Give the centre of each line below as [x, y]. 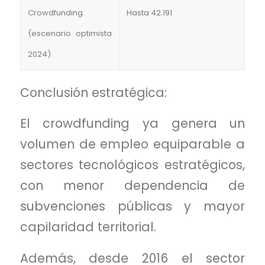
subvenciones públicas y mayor [132, 206]
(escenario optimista [70, 33]
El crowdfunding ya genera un [132, 124]
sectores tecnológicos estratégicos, [132, 165]
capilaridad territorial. [88, 227]
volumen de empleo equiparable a [132, 144]
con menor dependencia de [132, 186]
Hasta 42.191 [149, 12]
